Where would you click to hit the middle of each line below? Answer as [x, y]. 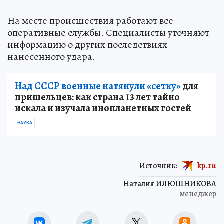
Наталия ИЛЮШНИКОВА [170, 184]
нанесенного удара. [51, 56]
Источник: [158, 166]
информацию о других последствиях [87, 44]
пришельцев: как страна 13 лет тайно [97, 97]
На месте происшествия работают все [90, 20]
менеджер [198, 194]
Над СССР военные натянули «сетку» [98, 86]
